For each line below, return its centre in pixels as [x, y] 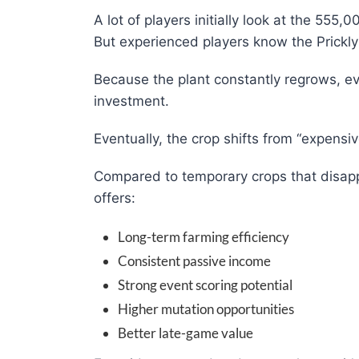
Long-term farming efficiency [204, 237]
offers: [115, 198]
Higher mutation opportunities [206, 309]
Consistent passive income [194, 261]
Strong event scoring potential [205, 285]
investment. [131, 101]
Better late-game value [186, 333]
